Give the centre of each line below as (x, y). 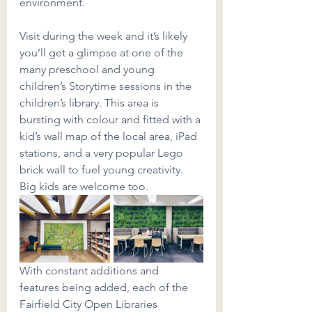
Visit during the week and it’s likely (105, 36)
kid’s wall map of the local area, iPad (110, 136)
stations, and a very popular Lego (103, 153)
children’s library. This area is (91, 103)
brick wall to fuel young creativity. (103, 170)
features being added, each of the (105, 288)
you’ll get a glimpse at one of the (103, 53)
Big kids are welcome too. (84, 187)
